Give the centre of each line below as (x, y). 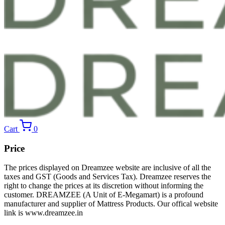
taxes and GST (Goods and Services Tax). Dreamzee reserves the (107, 177)
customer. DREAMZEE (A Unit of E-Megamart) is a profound (104, 195)
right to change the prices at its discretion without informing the (104, 186)
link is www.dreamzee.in (43, 213)
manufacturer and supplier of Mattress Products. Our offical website (111, 204)
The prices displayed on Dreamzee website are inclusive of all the (107, 168)
